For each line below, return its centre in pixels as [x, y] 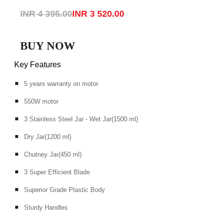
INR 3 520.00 [98, 14]
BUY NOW [48, 46]
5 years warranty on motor [61, 83]
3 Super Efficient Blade [57, 172]
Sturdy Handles [46, 207]
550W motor [41, 101]
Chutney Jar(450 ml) [53, 154]
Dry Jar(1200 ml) [48, 137]
